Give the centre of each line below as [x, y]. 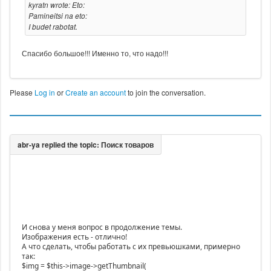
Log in [44, 93]
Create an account [95, 93]
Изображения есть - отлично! [74, 237]
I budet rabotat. [53, 27]
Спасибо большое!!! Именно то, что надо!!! [95, 53]
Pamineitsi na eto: [57, 16]
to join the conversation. [165, 93]
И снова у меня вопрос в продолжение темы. [102, 227]
